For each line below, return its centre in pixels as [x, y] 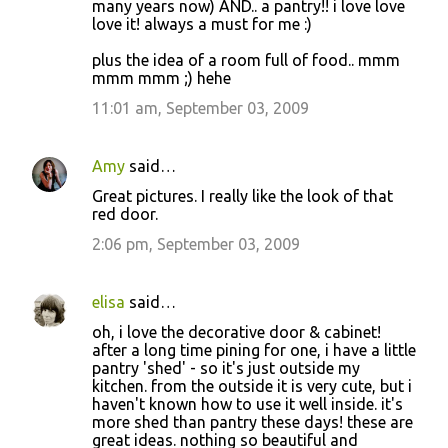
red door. [125, 214]
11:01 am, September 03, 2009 [200, 108]
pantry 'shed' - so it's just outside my [226, 368]
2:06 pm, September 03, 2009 [196, 244]
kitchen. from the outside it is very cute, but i [252, 386]
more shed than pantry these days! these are [252, 422]
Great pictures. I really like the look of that [242, 196]
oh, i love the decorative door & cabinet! [236, 332]
